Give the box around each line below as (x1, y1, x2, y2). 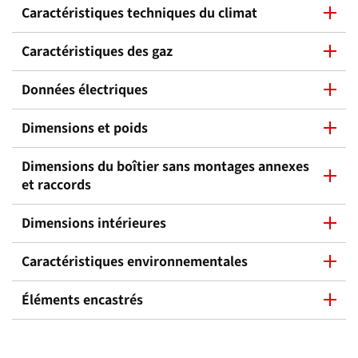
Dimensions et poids (22, 117, 148, 137)
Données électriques (22, 79, 148, 99)
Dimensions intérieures (22, 213, 166, 233)
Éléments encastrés (22, 289, 143, 309)
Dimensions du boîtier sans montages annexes (22, 156, 309, 176)
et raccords (22, 174, 91, 194)
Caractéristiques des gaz (22, 41, 173, 61)
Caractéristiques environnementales (22, 251, 248, 271)
